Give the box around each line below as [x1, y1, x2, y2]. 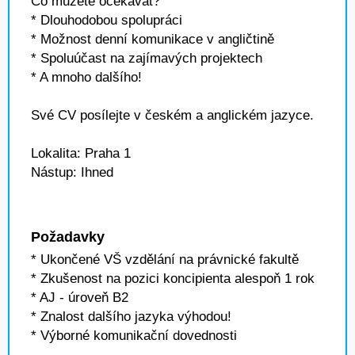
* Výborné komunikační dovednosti [31, 328, 237, 343]
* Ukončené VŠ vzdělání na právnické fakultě [31, 252, 299, 267]
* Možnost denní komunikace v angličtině [31, 32, 274, 47]
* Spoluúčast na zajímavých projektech [31, 51, 262, 66]
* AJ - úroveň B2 [31, 290, 128, 305]
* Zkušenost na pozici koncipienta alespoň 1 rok [31, 271, 315, 286]
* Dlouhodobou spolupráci [31, 13, 182, 28]
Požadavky [31, 229, 105, 245]
